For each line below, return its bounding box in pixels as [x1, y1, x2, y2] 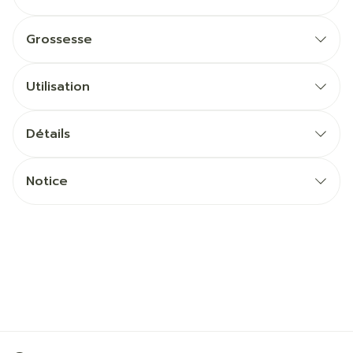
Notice [26, 172, 68, 191]
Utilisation [26, 77, 90, 96]
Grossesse [26, 30, 92, 49]
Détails [26, 124, 70, 143]
